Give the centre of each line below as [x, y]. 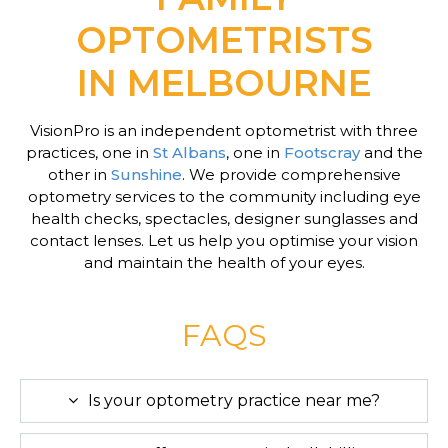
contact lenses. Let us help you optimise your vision [224, 240]
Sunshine [146, 174]
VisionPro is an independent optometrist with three [224, 130]
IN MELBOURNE [224, 83]
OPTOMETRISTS [224, 40]
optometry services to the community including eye [224, 196]
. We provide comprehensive [291, 174]
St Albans [189, 152]
